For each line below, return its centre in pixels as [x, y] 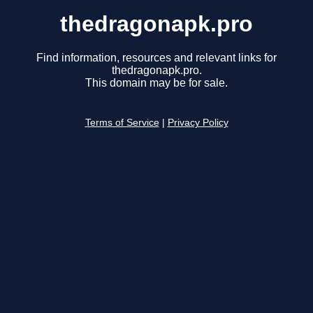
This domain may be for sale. [156, 83]
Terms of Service [122, 123]
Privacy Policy [198, 123]
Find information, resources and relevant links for [156, 58]
